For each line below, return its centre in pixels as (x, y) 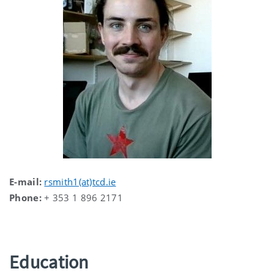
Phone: (25, 197)
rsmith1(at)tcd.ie (80, 181)
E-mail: (26, 181)
